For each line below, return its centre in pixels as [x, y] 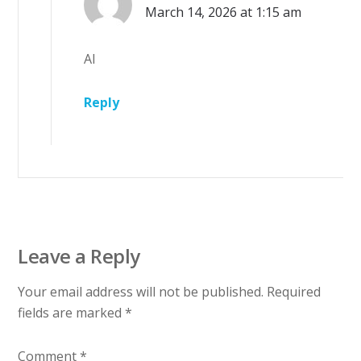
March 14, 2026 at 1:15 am [224, 12]
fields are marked [72, 313]
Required [294, 292]
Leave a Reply [79, 256]
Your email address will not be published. [141, 292]
